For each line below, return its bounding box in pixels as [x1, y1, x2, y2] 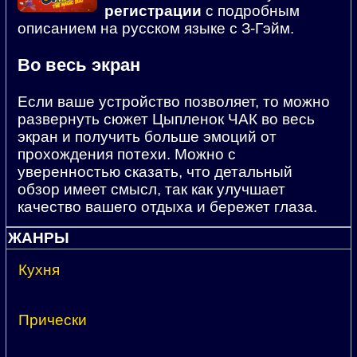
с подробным [202, 2, 300, 19]
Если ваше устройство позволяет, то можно [18, 92, 330, 110]
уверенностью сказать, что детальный [18, 163, 292, 180]
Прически [18, 312, 87, 329]
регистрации [104, 2, 202, 19]
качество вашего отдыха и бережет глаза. [18, 198, 317, 215]
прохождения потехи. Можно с [18, 145, 236, 163]
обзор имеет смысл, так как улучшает [18, 180, 285, 198]
